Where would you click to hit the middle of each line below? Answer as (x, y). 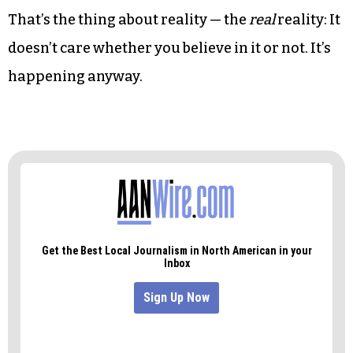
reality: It (308, 19)
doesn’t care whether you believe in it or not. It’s (169, 48)
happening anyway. (75, 76)
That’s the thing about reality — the (128, 19)
